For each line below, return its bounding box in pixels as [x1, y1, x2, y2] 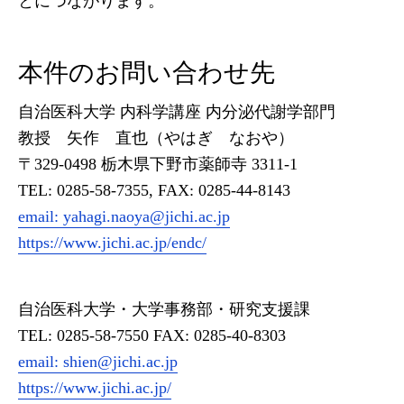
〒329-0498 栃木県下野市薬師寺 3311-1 [18, 155, 298, 173]
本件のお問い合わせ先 [18, 59, 275, 87]
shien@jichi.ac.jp [63, 353, 178, 371]
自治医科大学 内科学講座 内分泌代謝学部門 [18, 103, 335, 121]
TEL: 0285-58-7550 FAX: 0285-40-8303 [18, 326, 286, 344]
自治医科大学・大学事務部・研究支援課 [18, 300, 310, 318]
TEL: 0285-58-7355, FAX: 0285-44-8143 [18, 181, 290, 199]
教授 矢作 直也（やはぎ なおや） [18, 129, 294, 147]
